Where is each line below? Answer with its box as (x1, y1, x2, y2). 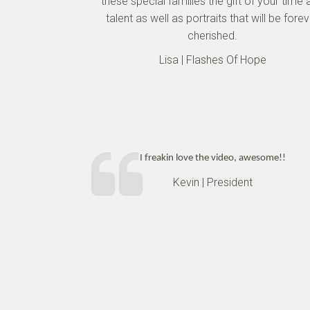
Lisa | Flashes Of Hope (158, 53, 266, 66)
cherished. (188, 29, 237, 42)
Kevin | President (172, 176, 253, 189)
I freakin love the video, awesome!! (139, 153, 286, 163)
